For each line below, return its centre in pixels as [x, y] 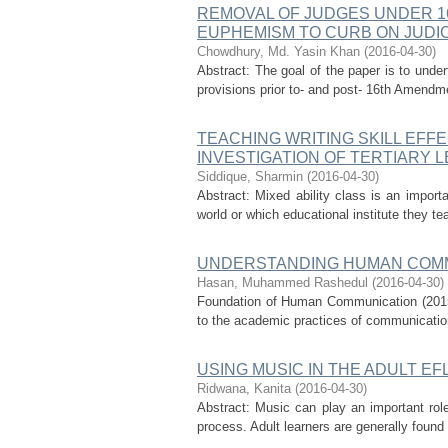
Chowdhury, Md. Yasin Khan [278, 51]
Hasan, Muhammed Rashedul [282, 282]
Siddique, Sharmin [250, 176]
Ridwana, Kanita [244, 388]
